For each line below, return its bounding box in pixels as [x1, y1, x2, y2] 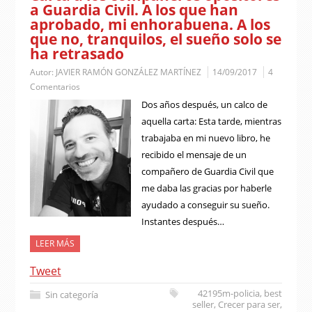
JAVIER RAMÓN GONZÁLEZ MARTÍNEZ [55, 66, 201, 78]
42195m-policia [198, 287, 260, 299]
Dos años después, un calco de [141, 98, 267, 111]
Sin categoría [45, 288, 98, 301]
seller [192, 298, 214, 311]
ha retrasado [29, 44, 124, 63]
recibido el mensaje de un [141, 148, 247, 161]
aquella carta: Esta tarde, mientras [141, 115, 281, 127]
